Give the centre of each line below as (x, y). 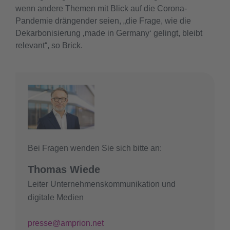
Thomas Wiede (64, 169)
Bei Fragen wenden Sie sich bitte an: (95, 148)
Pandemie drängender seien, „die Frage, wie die (103, 21)
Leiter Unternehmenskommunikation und (102, 184)
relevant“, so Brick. (49, 45)
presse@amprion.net (66, 223)
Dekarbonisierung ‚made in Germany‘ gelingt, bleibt (109, 33)
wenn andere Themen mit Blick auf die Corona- (101, 8)
